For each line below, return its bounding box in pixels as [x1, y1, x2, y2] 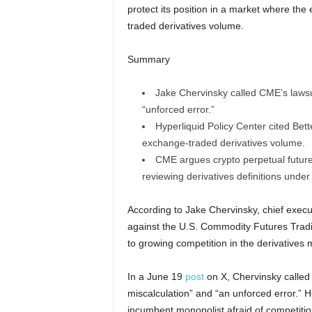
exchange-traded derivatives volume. [141, 137, 305, 149]
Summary [127, 54, 170, 65]
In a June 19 [127, 271, 185, 283]
